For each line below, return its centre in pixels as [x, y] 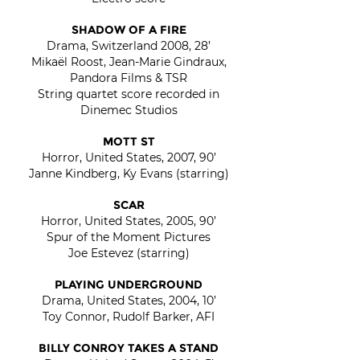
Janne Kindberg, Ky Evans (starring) [129, 174]
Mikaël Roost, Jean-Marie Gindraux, [129, 62]
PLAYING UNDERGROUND [129, 284]
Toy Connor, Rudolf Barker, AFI [129, 317]
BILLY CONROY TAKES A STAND [129, 348]
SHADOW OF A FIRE [129, 30]
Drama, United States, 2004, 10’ [129, 301]
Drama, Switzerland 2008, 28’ [129, 46]
